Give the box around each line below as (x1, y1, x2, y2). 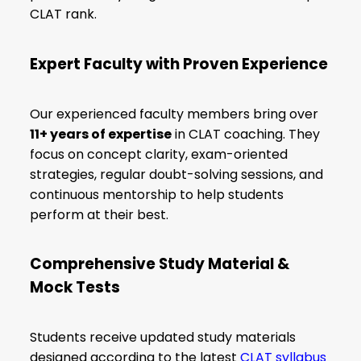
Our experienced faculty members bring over (30, 104, 319, 123)
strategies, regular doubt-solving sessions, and (30, 164, 324, 184)
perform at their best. (30, 205, 169, 224)
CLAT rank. (30, 5, 98, 24)
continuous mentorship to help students (30, 185, 284, 204)
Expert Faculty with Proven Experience (30, 52, 329, 75)
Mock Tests (30, 276, 121, 299)
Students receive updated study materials (30, 328, 297, 347)
